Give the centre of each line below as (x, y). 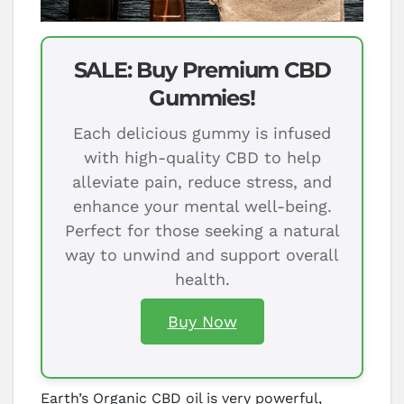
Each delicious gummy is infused (202, 133)
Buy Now (202, 322)
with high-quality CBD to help (202, 158)
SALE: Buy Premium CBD (202, 70)
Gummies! (202, 98)
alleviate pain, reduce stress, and (202, 182)
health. (202, 280)
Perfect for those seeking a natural (202, 231)
